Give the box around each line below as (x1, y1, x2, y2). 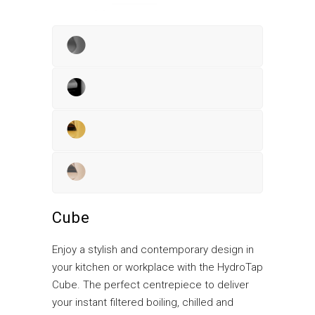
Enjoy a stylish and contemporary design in (52, 243, 254, 257)
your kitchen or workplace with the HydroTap (52, 261, 263, 274)
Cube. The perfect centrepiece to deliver (52, 278, 249, 292)
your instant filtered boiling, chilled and (52, 296, 233, 309)
